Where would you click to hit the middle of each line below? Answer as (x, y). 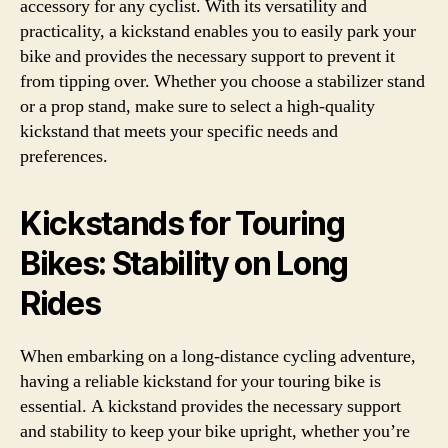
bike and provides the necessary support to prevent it (207, 56)
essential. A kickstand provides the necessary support (210, 406)
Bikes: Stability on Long (184, 263)
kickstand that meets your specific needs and (179, 131)
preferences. (64, 156)
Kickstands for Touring (182, 223)
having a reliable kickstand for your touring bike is (200, 381)
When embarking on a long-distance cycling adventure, (218, 356)
